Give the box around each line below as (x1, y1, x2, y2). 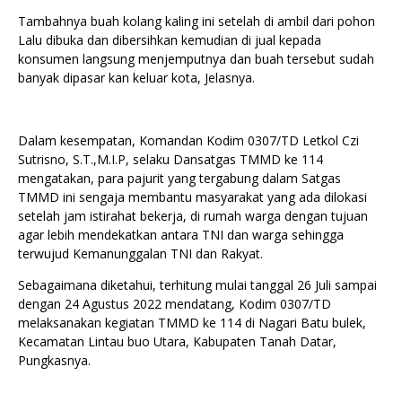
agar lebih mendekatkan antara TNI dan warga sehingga (18, 225, 344, 243)
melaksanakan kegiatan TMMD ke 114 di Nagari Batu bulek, (18, 313, 366, 331)
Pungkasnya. (18, 351, 91, 369)
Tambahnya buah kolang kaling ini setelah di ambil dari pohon (18, 12, 375, 30)
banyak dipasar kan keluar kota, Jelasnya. (18, 68, 255, 86)
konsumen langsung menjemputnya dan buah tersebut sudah (18, 49, 374, 67)
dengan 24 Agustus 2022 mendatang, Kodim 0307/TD (18, 294, 331, 312)
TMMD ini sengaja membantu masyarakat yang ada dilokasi (18, 188, 367, 205)
